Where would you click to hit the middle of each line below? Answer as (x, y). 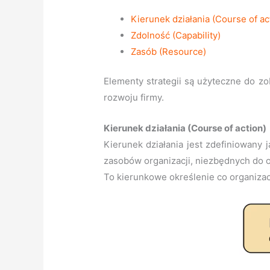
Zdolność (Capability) (176, 35)
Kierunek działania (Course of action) (185, 128)
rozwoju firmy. (134, 98)
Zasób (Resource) (169, 51)
